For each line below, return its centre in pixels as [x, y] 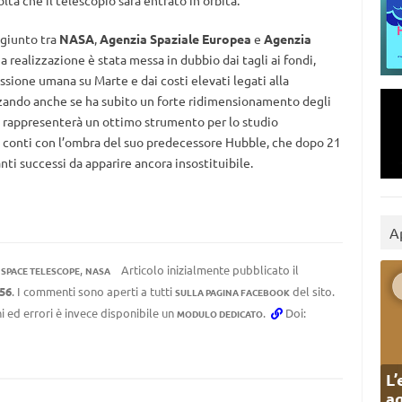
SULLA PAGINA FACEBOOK [232, 292]
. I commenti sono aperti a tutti [93, 291]
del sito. [312, 291]
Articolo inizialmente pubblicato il [208, 270]
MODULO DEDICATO [219, 314]
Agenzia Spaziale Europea [175, 39]
